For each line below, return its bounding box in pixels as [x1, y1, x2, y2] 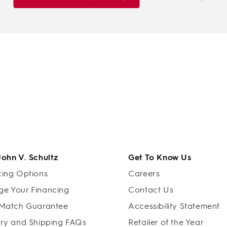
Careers [128, 169, 160, 178]
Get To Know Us [128, 153, 192, 162]
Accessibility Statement [128, 201, 220, 211]
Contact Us [128, 185, 174, 195]
